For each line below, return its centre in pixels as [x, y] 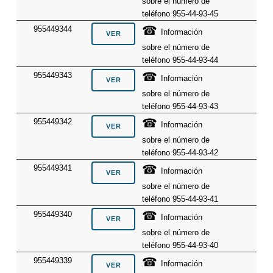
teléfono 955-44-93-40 [180, 245]
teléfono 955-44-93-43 [180, 106]
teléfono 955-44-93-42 [180, 152]
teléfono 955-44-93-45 [180, 13]
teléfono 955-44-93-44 [180, 60]
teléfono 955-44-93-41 [180, 199]
